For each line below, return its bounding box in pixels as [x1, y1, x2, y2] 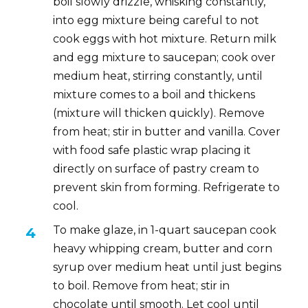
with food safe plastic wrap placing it [53, 143, 252, 157]
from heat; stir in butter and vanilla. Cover [53, 124, 281, 138]
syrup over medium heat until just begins [53, 260, 282, 274]
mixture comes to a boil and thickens [53, 87, 256, 101]
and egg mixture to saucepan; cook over [53, 50, 276, 64]
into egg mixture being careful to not [53, 13, 260, 27]
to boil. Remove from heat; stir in [53, 278, 230, 292]
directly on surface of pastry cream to [53, 162, 260, 175]
